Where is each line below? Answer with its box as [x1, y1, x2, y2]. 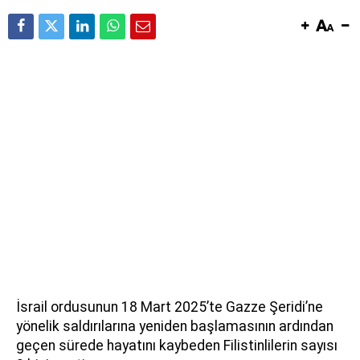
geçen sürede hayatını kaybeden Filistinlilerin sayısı [16, 337, 337, 354]
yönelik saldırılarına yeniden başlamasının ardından [16, 317, 333, 334]
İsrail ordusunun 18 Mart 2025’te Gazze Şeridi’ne [16, 298, 323, 315]
